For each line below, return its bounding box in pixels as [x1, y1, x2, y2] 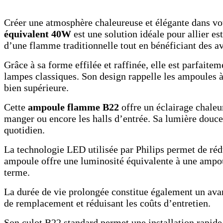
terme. [4, 167, 30, 178]
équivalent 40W [4, 28, 71, 39]
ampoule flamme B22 [28, 102, 119, 112]
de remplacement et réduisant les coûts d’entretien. [4, 198, 211, 209]
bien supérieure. [4, 82, 69, 93]
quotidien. [4, 124, 45, 135]
